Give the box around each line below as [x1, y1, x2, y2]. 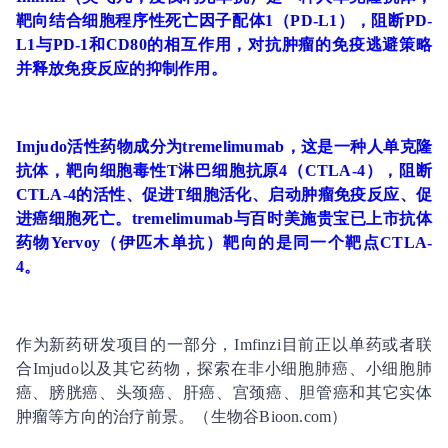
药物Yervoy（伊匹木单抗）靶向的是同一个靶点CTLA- [15, 233, 433, 251]
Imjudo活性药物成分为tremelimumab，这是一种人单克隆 [15, 137, 433, 155]
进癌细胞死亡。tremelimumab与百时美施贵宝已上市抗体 [15, 209, 433, 227]
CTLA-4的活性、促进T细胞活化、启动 [15, 185, 302, 203]
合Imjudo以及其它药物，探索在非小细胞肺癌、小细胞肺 [15, 359, 433, 377]
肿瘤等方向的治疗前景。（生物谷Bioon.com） [15, 407, 348, 425]
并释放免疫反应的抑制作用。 [15, 59, 227, 77]
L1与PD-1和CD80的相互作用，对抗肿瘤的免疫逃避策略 [15, 35, 433, 53]
